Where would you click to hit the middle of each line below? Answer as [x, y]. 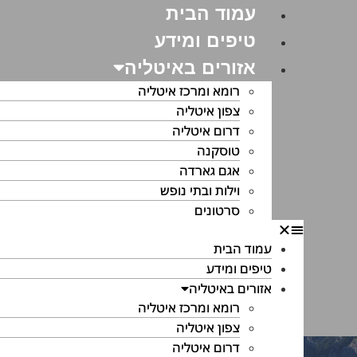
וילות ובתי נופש [200, 190]
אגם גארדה [209, 171]
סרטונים [217, 210]
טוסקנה [218, 151]
